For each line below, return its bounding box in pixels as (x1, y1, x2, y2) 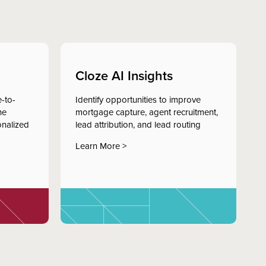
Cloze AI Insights (75, 65, 173, 85)
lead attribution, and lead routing (75, 118, 201, 131)
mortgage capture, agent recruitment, (75, 105, 218, 118)
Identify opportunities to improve (75, 93, 201, 106)
